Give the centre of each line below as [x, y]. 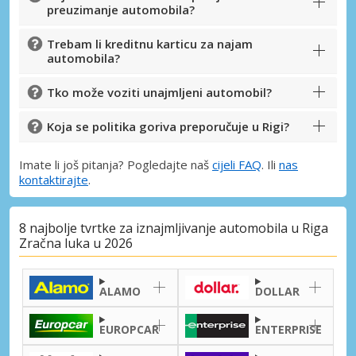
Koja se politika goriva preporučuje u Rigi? [168, 126]
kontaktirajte [54, 179]
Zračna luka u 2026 [76, 244]
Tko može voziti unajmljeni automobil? [159, 92]
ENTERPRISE [288, 329]
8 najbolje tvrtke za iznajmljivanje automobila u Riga [174, 228]
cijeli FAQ [237, 164]
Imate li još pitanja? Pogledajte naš [116, 164]
